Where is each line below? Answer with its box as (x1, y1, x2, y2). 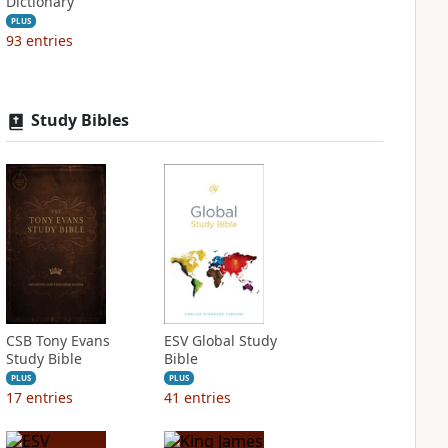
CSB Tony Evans (5, 331, 110, 350)
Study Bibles (30, 109, 129, 131)
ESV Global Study (163, 331, 277, 350)
